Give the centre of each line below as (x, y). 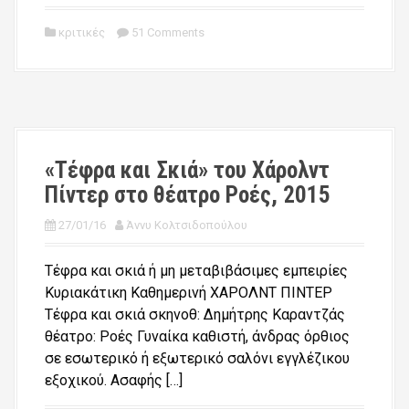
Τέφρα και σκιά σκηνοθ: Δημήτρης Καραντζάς (195, 314)
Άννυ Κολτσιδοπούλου (187, 225)
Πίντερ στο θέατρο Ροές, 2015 (188, 194)
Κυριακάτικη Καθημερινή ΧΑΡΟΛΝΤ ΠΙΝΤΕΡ (189, 292)
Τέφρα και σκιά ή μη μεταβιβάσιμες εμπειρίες (196, 270)
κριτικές (82, 32)
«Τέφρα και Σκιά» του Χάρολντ (187, 170)
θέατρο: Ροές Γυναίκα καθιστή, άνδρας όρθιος (197, 336)
